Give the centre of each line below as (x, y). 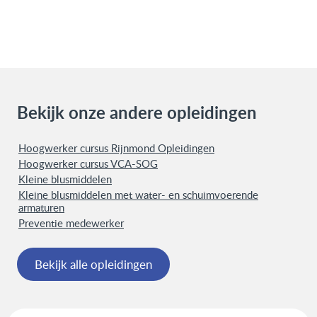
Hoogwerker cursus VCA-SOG (88, 163)
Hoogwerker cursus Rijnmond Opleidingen (116, 148)
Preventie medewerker (71, 223)
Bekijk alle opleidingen (93, 264)
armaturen (41, 207)
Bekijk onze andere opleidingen (137, 112)
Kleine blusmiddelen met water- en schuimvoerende (138, 195)
